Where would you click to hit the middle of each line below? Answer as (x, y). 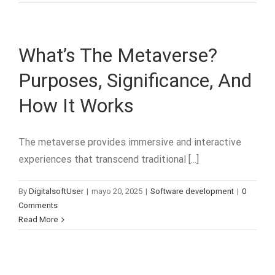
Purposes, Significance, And (135, 80)
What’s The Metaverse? (118, 55)
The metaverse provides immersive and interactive (130, 142)
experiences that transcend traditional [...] (109, 159)
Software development (192, 191)
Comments (38, 205)
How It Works (76, 106)
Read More (38, 219)
